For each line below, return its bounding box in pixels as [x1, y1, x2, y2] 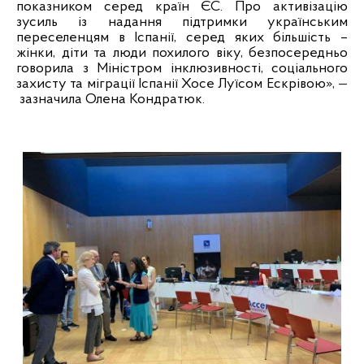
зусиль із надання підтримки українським [16, 14, 348, 30]
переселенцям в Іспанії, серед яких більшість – [16, 29, 348, 45]
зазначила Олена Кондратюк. [19, 91, 205, 107]
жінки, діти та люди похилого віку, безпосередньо [16, 45, 348, 61]
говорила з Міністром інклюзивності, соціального [16, 60, 348, 76]
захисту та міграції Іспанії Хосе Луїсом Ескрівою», [16, 76, 338, 92]
